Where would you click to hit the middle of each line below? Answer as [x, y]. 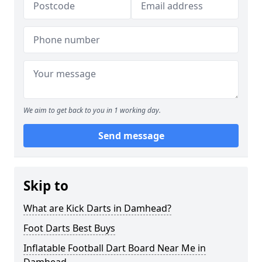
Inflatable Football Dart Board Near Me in [115, 248]
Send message [131, 136]
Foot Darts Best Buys [69, 228]
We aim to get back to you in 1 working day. [92, 110]
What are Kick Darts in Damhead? [97, 208]
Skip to [46, 186]
